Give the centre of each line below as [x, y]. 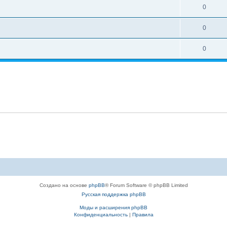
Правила [143, 215]
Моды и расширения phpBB [113, 207]
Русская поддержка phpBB [113, 194]
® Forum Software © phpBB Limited [146, 185]
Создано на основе [64, 185]
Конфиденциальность [101, 215]
